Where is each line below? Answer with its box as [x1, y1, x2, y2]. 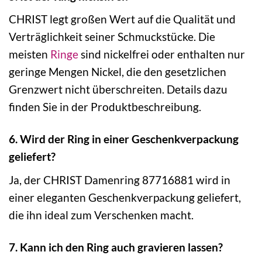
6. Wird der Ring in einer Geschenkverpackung [9, 132, 239, 146]
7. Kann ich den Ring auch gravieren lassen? [9, 240, 223, 254]
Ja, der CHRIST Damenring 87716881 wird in [9, 173, 230, 187]
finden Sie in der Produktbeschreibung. [9, 100, 201, 114]
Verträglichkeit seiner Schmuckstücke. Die [9, 30, 215, 44]
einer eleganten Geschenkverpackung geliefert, [9, 191, 241, 205]
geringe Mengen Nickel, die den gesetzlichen [9, 65, 226, 79]
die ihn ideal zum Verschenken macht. [9, 208, 194, 222]
